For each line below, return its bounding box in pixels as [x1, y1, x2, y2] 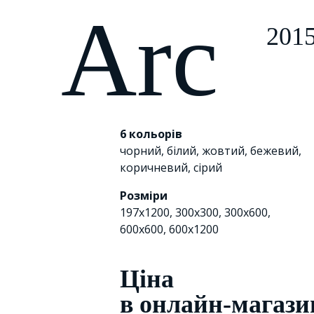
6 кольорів [120, 126, 183, 142]
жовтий [202, 143, 245, 158]
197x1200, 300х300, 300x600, [120, 205, 271, 220]
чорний [120, 143, 162, 158]
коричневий [120, 160, 189, 175]
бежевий [250, 143, 299, 158]
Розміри [120, 188, 168, 203]
